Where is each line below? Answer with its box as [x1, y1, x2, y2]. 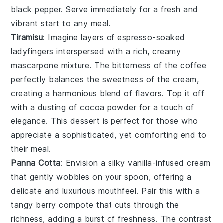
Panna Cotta [11, 158, 61, 168]
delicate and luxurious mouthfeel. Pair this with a [11, 186, 200, 196]
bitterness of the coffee [112, 60, 207, 71]
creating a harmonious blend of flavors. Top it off [11, 88, 205, 99]
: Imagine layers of [43, 32, 118, 43]
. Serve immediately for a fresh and [61, 4, 198, 15]
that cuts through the [93, 200, 179, 210]
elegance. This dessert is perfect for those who [11, 116, 198, 126]
